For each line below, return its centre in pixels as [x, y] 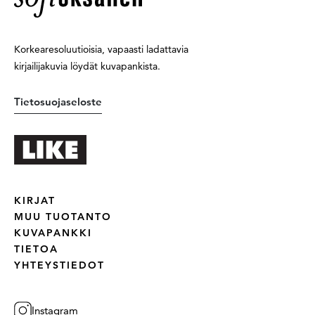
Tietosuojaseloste [58, 102]
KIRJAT [35, 200]
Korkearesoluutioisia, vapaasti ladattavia [101, 49]
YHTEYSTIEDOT [59, 265]
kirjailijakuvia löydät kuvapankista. [87, 66]
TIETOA [36, 249]
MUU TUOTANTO [63, 216]
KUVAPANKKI [53, 232]
